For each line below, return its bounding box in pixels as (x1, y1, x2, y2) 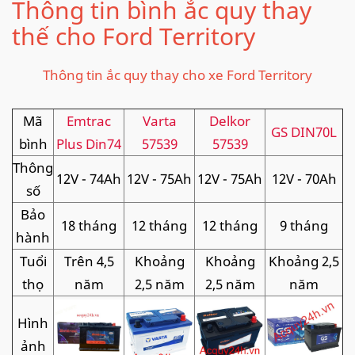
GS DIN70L (271, 122, 337, 141)
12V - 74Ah (56, 169, 121, 188)
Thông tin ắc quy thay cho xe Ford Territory (43, 65, 312, 84)
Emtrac (67, 111, 111, 130)
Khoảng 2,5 (269, 251, 339, 270)
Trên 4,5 (63, 251, 114, 270)
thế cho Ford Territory (12, 19, 255, 52)
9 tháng (280, 216, 328, 235)
